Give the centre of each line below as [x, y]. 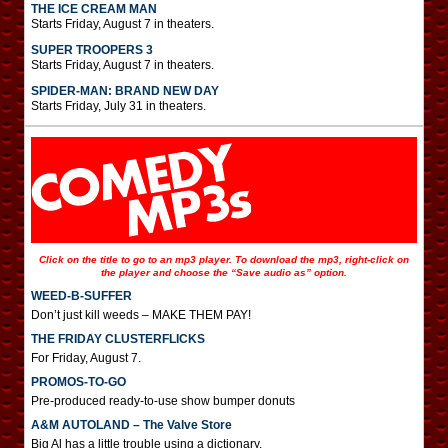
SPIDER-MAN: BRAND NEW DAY [125, 91]
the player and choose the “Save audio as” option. [224, 272]
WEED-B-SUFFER [81, 296]
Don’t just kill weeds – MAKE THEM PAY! [141, 315]
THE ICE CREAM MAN [94, 9]
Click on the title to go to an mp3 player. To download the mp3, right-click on [224, 259]
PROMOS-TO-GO [78, 382]
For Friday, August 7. [86, 358]
